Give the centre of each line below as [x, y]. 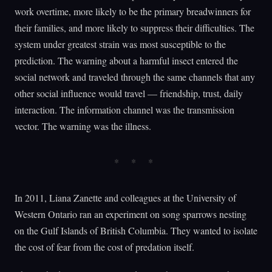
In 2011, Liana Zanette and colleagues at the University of [125, 197]
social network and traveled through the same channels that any [135, 76]
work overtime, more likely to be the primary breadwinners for [133, 11]
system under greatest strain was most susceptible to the [120, 44]
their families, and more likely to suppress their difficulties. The [134, 27]
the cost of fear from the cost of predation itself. [104, 246]
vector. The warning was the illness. [83, 126]
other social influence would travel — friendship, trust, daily [129, 93]
